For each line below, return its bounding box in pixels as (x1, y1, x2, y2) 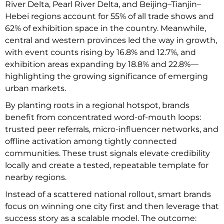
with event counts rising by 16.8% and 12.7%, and (5, 47, 196, 57)
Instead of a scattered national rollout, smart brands (5, 189, 211, 199)
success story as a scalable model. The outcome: (5, 213, 196, 223)
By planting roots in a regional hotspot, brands (5, 100, 189, 110)
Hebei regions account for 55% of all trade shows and (5, 11, 214, 21)
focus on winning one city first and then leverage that (5, 201, 219, 211)
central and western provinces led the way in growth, (5, 35, 217, 45)
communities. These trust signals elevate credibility (5, 148, 210, 158)
